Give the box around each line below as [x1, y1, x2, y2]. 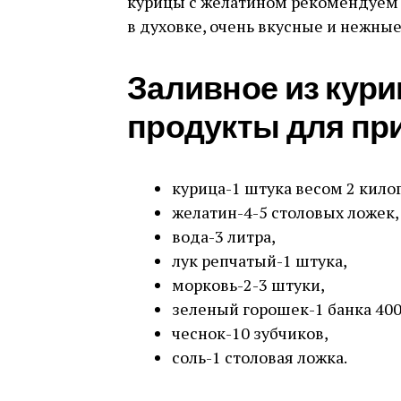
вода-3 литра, [172, 226, 276, 247]
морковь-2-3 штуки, [172, 274, 325, 295]
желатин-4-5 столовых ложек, [172, 201, 399, 223]
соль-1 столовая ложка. [172, 346, 347, 368]
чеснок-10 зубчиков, [172, 322, 328, 344]
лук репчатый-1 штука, [172, 250, 347, 271]
